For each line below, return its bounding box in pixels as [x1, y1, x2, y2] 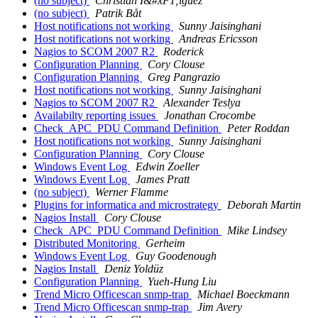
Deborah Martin [227, 199, 301, 212]
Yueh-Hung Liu [148, 275, 216, 288]
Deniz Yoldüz [104, 263, 163, 275]
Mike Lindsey [227, 224, 287, 237]
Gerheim [146, 237, 185, 250]
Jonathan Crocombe [164, 109, 256, 122]
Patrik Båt [95, 7, 141, 20]
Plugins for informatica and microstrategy [34, 199, 221, 212]
